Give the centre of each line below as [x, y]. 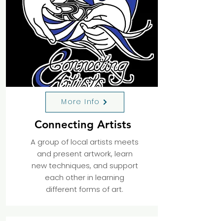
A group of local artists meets [85, 142]
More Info [81, 102]
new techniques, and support [85, 165]
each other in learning [85, 177]
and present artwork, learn [85, 153]
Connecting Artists [85, 124]
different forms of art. [85, 189]
